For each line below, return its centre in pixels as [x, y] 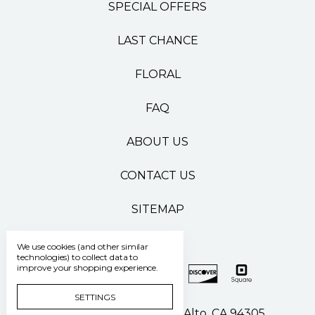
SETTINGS [95, 297]
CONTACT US [157, 175]
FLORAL [157, 74]
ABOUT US [157, 141]
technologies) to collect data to [78, 257]
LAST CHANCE [157, 40]
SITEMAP [157, 209]
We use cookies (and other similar [83, 246]
